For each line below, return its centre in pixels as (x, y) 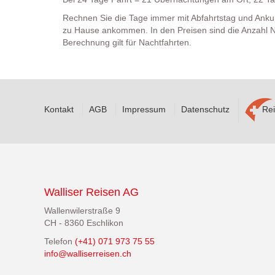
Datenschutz (205, 109)
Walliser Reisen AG (91, 192)
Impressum (144, 109)
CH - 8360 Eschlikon (84, 223)
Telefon (60, 241)
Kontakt (59, 109)
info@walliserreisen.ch (88, 253)
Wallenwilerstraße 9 (82, 210)
